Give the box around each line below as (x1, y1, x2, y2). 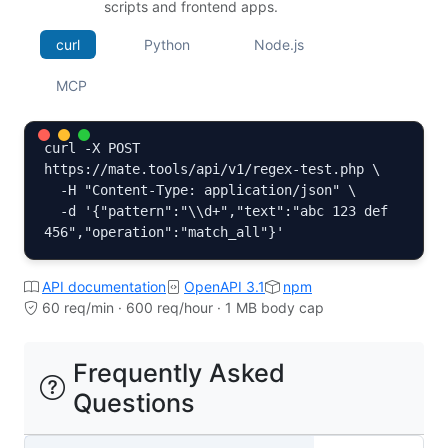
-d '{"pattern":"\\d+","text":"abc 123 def (44, 203, 61, 220)
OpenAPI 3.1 (184, 278, 265, 296)
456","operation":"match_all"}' (44, 224, 285, 241)
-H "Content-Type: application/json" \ (44, 182, 61, 199)
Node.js (254, 36, 304, 54)
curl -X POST (44, 140, 141, 157)
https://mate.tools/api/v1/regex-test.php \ (44, 161, 381, 178)
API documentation (42, 278, 166, 296)
